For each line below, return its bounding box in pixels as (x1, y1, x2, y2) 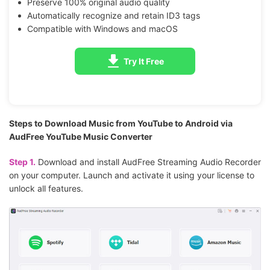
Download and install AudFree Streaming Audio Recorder (36, 157, 261, 168)
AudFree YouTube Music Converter (9, 131, 152, 142)
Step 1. (9, 157, 36, 168)
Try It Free (124, 56, 164, 67)
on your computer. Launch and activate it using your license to (9, 170, 254, 181)
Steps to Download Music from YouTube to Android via (9, 118, 233, 129)
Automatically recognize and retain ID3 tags (27, 10, 200, 21)
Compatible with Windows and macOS (27, 24, 178, 34)
